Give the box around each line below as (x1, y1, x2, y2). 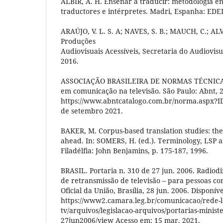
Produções (61, 36, 96, 46)
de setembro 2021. (61, 106, 123, 115)
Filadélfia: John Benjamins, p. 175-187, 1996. (61, 145, 208, 155)
